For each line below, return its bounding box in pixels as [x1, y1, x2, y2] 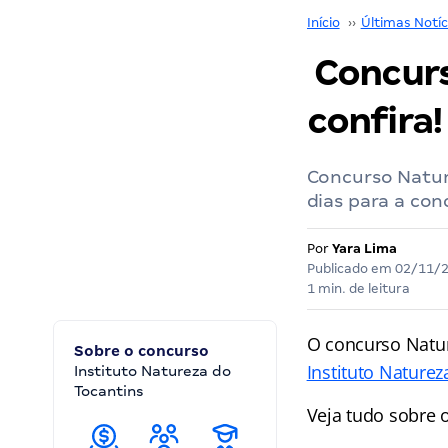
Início [306, 15, 340, 30]
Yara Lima [331, 241, 397, 256]
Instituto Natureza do [74, 363, 231, 379]
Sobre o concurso [74, 343, 209, 359]
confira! [306, 100, 443, 141]
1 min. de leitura [306, 281, 410, 296]
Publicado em [306, 261, 395, 276]
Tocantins [74, 383, 143, 399]
